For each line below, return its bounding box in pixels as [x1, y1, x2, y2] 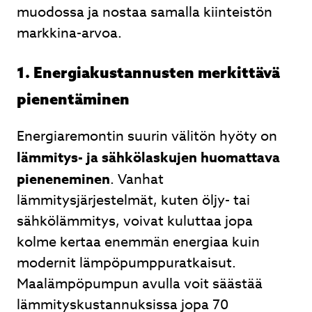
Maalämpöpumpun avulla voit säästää [17, 274, 263, 294]
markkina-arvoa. [17, 23, 122, 43]
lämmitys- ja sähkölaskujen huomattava [17, 148, 280, 166]
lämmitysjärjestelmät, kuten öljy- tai [17, 190, 250, 210]
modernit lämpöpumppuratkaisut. [17, 253, 236, 273]
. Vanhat [110, 169, 164, 189]
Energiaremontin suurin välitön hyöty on [17, 126, 277, 146]
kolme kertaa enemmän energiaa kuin [17, 232, 260, 252]
